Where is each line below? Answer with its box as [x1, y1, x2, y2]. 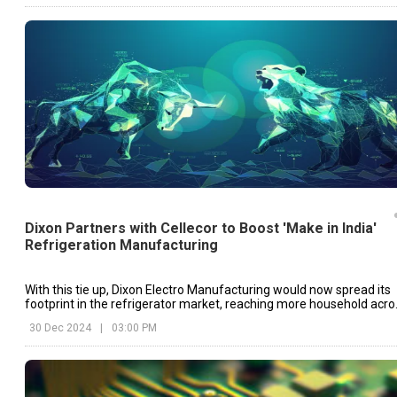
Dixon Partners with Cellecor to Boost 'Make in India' [25, 219, 377, 237]
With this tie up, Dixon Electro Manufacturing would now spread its [25, 282, 391, 297]
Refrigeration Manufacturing [25, 236, 218, 253]
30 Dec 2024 [29, 321, 91, 334]
